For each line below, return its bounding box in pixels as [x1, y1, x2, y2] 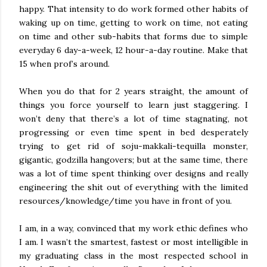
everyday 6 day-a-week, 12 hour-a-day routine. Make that [19, 45, 248, 55]
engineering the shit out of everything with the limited [19, 182, 248, 193]
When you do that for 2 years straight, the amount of [19, 86, 248, 97]
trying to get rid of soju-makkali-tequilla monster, [19, 141, 248, 151]
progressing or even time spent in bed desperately [19, 127, 248, 138]
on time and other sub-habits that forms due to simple [19, 31, 248, 42]
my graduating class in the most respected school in [19, 250, 248, 261]
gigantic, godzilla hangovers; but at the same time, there [19, 154, 248, 165]
